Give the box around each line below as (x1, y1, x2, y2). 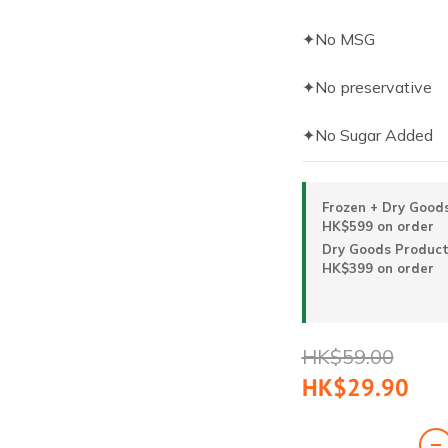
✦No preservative (301, 77, 432, 97)
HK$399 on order (321, 260, 434, 276)
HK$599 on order (321, 218, 434, 234)
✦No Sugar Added (301, 125, 433, 145)
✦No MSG (301, 29, 375, 49)
